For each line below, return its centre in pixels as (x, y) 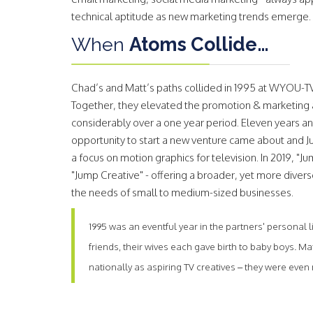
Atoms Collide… (199, 44)
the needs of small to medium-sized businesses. (182, 192)
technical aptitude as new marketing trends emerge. (191, 16)
